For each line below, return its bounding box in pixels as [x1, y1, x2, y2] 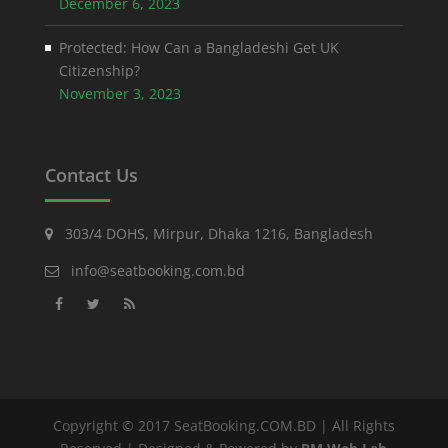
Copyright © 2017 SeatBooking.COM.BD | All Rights [52, 415, 395, 435]
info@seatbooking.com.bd [70, 260, 245, 280]
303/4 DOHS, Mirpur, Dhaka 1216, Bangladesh [52, 223, 373, 243]
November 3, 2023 [58, 83, 181, 103]
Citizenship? [58, 60, 140, 80]
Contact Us [44, 162, 138, 187]
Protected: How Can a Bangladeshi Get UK [58, 37, 339, 57]
